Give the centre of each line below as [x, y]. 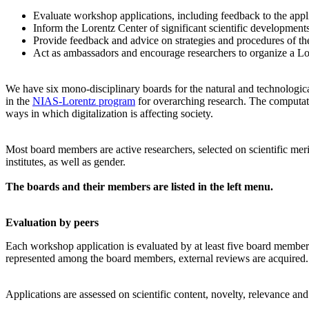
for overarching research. [192, 101]
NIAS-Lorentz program [84, 101]
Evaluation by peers [52, 223]
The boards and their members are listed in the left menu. [139, 187]
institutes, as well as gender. [66, 162]
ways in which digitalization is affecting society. [109, 114]
